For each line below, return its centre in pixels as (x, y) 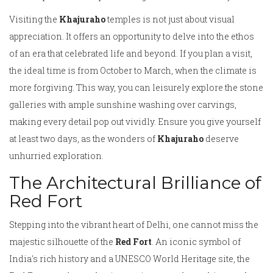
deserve (221, 139)
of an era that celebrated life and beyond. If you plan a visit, (131, 54)
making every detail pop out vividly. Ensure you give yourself (135, 122)
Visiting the (34, 19)
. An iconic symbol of (196, 242)
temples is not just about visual (170, 19)
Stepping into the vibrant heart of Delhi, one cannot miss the (134, 225)
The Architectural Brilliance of (135, 183)
